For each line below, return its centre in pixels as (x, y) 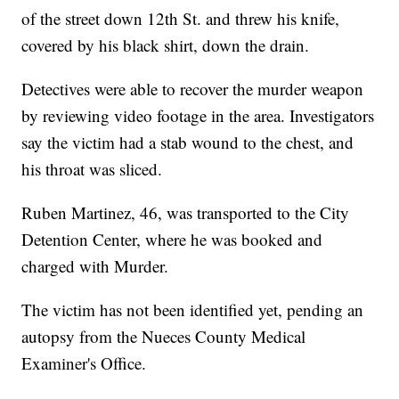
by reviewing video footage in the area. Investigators (198, 115)
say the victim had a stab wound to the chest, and (188, 142)
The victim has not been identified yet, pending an (193, 309)
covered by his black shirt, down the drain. (166, 45)
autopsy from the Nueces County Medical (164, 336)
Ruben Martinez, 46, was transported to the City (186, 212)
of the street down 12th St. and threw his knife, (181, 18)
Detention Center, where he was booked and (172, 239)
